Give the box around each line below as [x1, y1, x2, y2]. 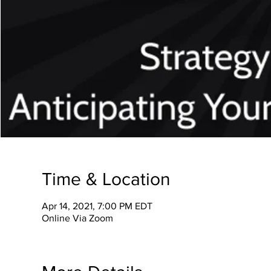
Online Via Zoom [41, 213, 113, 223]
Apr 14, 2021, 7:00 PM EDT [41, 201, 152, 211]
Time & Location [41, 169, 171, 189]
